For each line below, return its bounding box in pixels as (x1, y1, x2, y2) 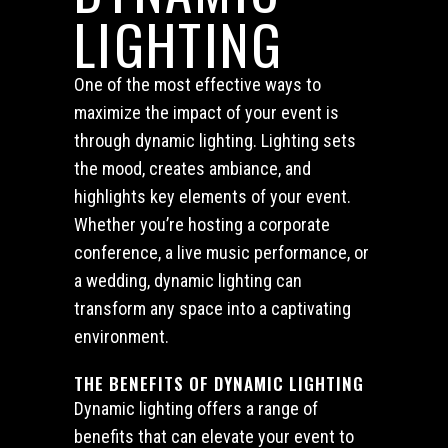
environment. (74, 326, 169, 347)
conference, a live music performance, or (74, 242, 369, 263)
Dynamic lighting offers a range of (74, 398, 318, 419)
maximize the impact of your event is (74, 102, 339, 123)
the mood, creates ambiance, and (74, 158, 311, 179)
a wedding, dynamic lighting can (74, 270, 302, 291)
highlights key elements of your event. (74, 186, 351, 207)
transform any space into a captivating (74, 298, 351, 319)
